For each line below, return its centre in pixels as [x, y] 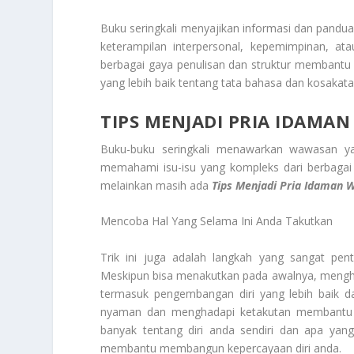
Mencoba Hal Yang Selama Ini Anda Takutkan [217, 221]
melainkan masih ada [156, 185]
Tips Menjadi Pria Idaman [279, 185]
